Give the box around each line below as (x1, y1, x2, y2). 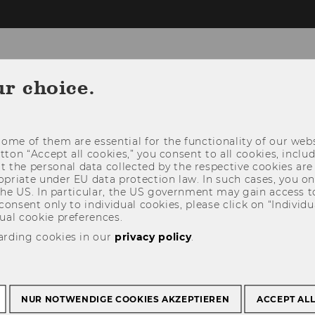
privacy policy (115, 231, 192, 244)
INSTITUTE (152, 110, 218, 124)
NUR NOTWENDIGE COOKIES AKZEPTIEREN (21, 294, 230, 305)
